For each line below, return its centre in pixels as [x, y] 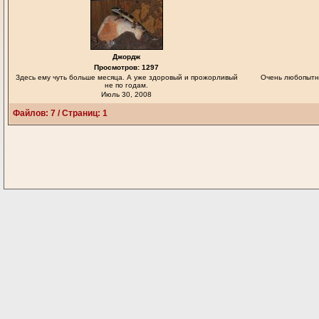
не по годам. [126, 85]
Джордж [126, 57]
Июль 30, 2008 [126, 94]
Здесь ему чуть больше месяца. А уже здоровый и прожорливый [126, 77]
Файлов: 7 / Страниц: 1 [60, 113]
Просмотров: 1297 [126, 67]
